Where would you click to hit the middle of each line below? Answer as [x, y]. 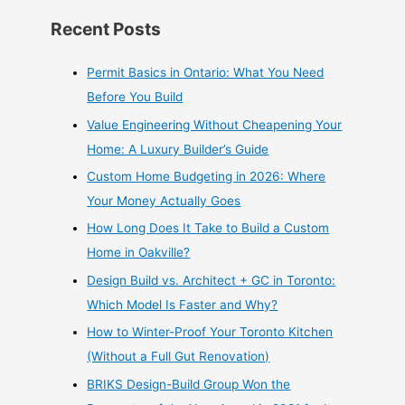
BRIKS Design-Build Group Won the [189, 384]
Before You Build [135, 97]
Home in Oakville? [139, 253]
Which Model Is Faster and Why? [183, 304]
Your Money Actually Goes [164, 201]
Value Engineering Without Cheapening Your [215, 124]
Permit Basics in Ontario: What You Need [206, 73]
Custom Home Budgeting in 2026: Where [207, 177]
